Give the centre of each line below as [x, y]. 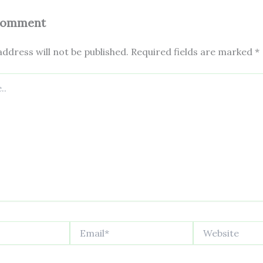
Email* [82, 227]
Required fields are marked [193, 52]
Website [208, 227]
